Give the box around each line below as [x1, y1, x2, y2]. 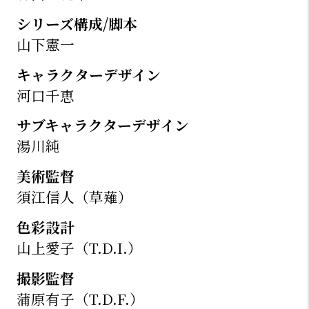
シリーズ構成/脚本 [16, 12, 137, 34]
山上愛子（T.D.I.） [16, 237, 142, 258]
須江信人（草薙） [16, 186, 132, 208]
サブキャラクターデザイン [16, 114, 189, 136]
